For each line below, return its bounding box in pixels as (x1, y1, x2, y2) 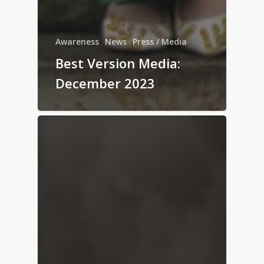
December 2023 (55, 74, 155, 92)
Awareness (55, 35, 99, 47)
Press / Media (133, 35, 187, 47)
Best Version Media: (55, 54, 180, 72)
